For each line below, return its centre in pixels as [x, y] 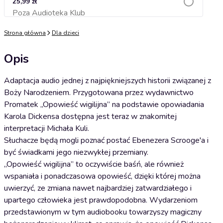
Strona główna [25, 33]
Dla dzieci [65, 33]
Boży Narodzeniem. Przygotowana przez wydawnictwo [99, 93]
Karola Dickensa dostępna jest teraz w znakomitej [90, 116]
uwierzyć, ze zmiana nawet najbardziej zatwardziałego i [98, 188]
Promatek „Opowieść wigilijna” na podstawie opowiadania [104, 105]
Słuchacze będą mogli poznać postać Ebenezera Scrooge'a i [106, 140]
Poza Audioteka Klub [49, 13]
